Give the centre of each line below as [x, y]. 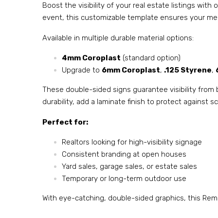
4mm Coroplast [91, 58]
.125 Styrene [188, 70]
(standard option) [151, 58]
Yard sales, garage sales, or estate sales [129, 166]
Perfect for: [65, 122]
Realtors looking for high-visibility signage [132, 142]
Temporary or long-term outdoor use [124, 179]
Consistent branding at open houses [124, 154]
